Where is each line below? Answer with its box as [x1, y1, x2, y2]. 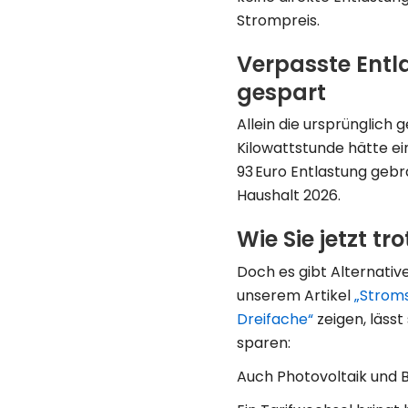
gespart [237, 76, 326, 107]
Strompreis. [237, 9, 320, 31]
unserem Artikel [237, 284, 354, 306]
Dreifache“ [237, 308, 313, 330]
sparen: [237, 331, 291, 353]
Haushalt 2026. [237, 185, 341, 206]
